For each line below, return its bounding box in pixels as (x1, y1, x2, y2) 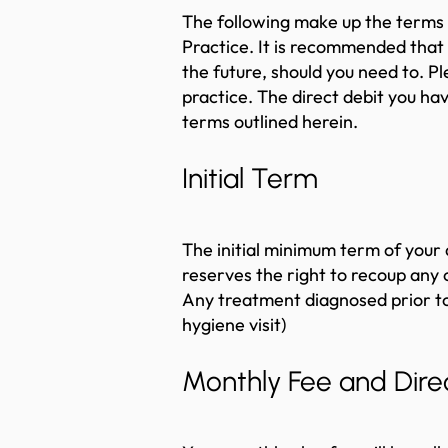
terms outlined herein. (182, 110, 358, 133)
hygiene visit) (182, 313, 286, 336)
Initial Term (182, 161, 318, 195)
